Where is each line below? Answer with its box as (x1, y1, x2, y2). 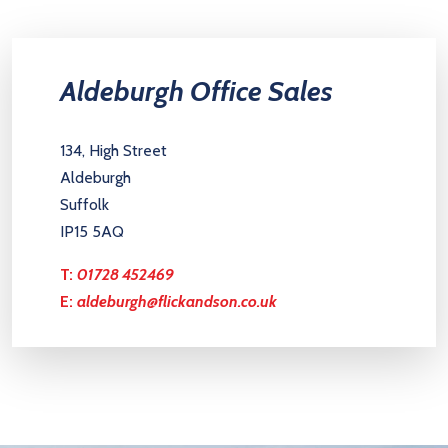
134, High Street (60, 140, 167, 160)
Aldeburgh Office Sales (60, 73, 333, 108)
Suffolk (60, 194, 109, 214)
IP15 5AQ (60, 221, 124, 241)
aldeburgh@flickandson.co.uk (77, 291, 277, 311)
